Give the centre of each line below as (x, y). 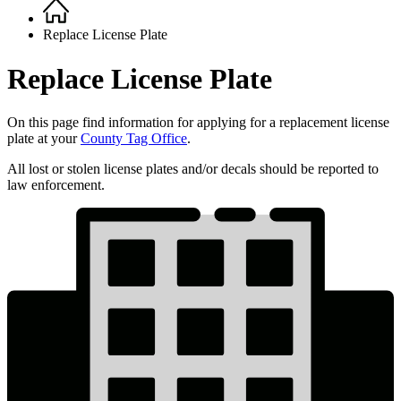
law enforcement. (56, 185)
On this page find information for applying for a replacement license (198, 123)
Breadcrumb (66, 28)
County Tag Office (134, 139)
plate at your (44, 139)
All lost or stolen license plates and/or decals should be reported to (193, 169)
